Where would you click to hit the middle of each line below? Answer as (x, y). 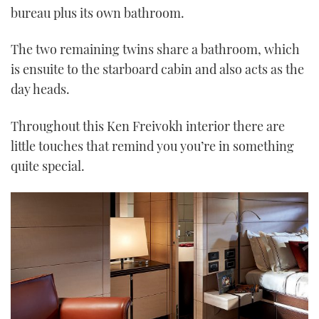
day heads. (40, 89)
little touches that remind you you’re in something (152, 146)
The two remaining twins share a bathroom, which (155, 49)
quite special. (48, 166)
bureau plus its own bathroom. (98, 13)
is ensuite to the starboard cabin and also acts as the (157, 69)
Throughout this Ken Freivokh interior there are (148, 126)
